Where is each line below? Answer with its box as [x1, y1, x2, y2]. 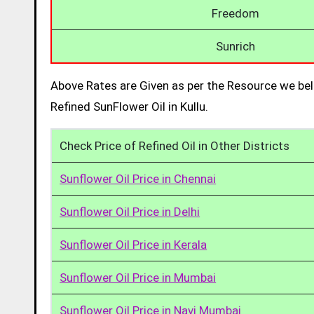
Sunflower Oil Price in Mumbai [60, 270, 217, 285]
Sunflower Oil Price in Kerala [60, 237, 207, 252]
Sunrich [216, 39, 255, 53]
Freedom [212, 6, 259, 20]
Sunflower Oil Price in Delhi [60, 204, 200, 219]
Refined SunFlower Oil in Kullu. [50, 99, 208, 114]
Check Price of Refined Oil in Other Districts [60, 138, 290, 153]
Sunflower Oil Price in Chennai [60, 171, 217, 186]
